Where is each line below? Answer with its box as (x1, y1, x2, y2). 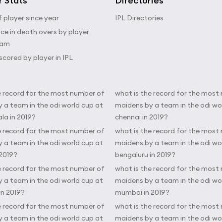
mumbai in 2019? (115, 188, 169, 197)
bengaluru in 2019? (115, 150, 175, 159)
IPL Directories (115, 13, 164, 22)
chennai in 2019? (115, 112, 168, 121)
